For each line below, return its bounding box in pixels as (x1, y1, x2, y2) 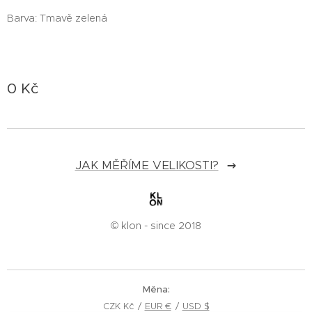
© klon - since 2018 (111, 219, 201, 233)
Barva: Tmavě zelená (7, 11, 110, 24)
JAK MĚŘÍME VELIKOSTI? (75, 157, 219, 173)
